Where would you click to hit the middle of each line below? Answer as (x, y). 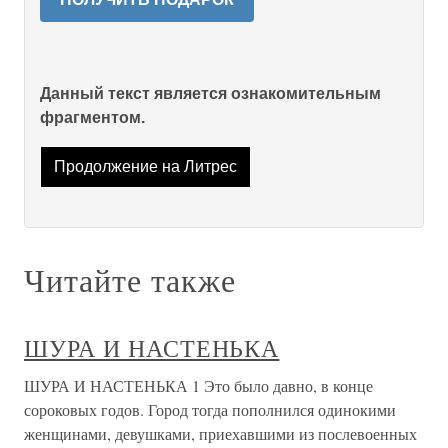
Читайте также (130, 280)
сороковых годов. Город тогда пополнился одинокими (210, 410)
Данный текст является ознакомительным (210, 93)
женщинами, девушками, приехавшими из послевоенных (220, 434)
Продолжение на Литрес (145, 167)
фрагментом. (92, 117)
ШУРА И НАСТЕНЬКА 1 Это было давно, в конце (198, 386)
